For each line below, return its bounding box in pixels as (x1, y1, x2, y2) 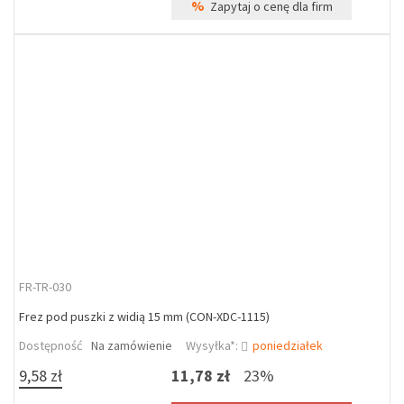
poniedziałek (252, 337, 323, 353)
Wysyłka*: (186, 337, 241, 353)
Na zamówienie (91, 337, 172, 353)
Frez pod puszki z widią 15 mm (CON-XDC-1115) (19, 308, 270, 325)
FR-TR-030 (19, 279, 71, 295)
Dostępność (19, 337, 82, 353)
